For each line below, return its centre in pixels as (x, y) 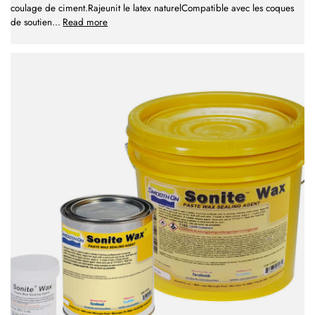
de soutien (31, 22)
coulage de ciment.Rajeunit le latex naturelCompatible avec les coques (152, 8)
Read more (85, 22)
